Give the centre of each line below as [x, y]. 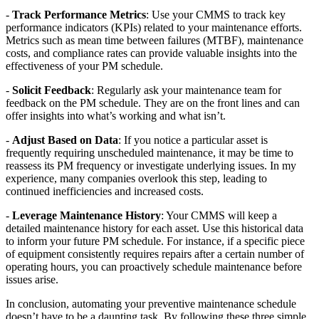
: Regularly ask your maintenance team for [186, 90]
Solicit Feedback [52, 90]
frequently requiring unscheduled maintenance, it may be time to [150, 152]
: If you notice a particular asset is [193, 140]
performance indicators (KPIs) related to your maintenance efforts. [154, 27]
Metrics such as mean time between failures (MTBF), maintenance [155, 40]
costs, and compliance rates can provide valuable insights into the [151, 53]
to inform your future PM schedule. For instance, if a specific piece [155, 241]
